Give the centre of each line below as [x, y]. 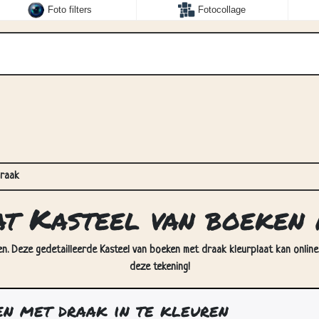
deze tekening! [159, 267]
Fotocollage [222, 10]
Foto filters [70, 10]
